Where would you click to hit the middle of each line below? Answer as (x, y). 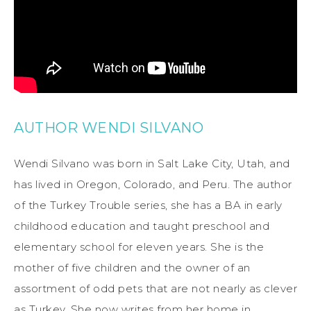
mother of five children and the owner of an (132, 267)
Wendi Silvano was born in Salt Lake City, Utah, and (152, 163)
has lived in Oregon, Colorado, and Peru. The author (153, 184)
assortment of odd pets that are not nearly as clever (155, 288)
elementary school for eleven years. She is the (139, 246)
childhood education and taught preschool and (142, 226)
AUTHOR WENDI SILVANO (109, 127)
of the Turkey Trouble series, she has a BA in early (148, 205)
